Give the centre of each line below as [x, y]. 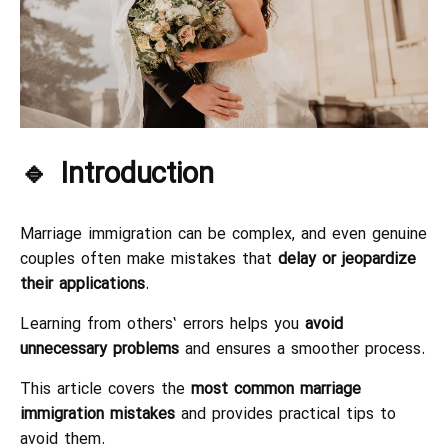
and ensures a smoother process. [302, 350]
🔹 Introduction [117, 175]
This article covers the [105, 390]
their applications [82, 285]
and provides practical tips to [285, 415]
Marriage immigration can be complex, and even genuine [223, 235]
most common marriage [276, 390]
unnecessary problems [99, 350]
